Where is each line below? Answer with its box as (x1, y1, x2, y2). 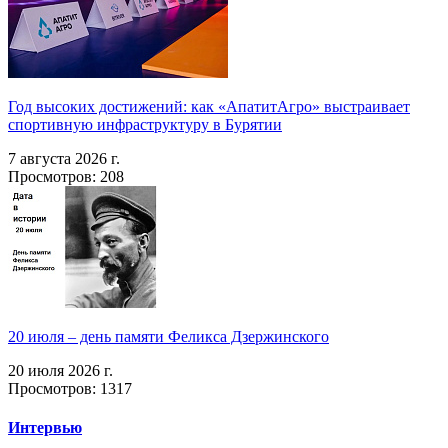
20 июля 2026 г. (8, 362, 113, 380)
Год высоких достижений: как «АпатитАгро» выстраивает (8, 98, 410, 116)
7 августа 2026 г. (8, 150, 120, 168)
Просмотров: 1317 (8, 380, 132, 398)
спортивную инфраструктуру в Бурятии (8, 116, 282, 134)
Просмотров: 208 (8, 168, 124, 186)
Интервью (8, 419, 82, 437)
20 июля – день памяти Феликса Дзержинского (8, 328, 329, 346)
